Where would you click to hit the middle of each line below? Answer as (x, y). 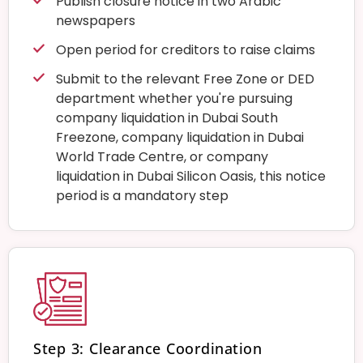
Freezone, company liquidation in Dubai (179, 138)
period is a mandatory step (142, 196)
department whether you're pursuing (174, 99)
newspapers (95, 21)
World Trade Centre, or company (162, 157)
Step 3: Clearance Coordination (147, 349)
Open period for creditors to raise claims (185, 50)
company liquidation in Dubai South (167, 118)
